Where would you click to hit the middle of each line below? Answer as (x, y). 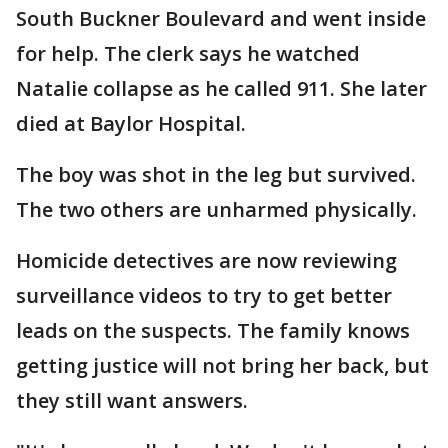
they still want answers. (132, 400)
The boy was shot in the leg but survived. (216, 174)
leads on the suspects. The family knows (213, 330)
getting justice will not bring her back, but (222, 365)
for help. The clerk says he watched (188, 53)
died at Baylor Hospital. (131, 123)
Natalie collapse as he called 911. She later (221, 88)
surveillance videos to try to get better (204, 295)
